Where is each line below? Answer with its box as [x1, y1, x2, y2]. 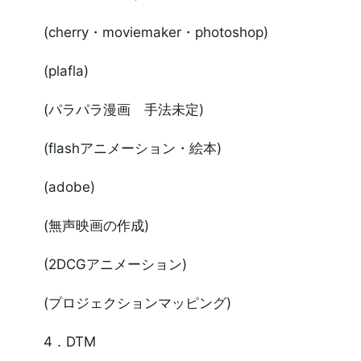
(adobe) [43, 179, 95, 195]
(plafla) [43, 63, 89, 79]
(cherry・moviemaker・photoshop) [43, 24, 268, 40]
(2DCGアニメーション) [43, 256, 187, 272]
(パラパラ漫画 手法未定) [43, 102, 204, 118]
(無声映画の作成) [43, 218, 149, 234]
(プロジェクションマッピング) [43, 295, 231, 311]
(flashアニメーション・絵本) [43, 140, 222, 156]
